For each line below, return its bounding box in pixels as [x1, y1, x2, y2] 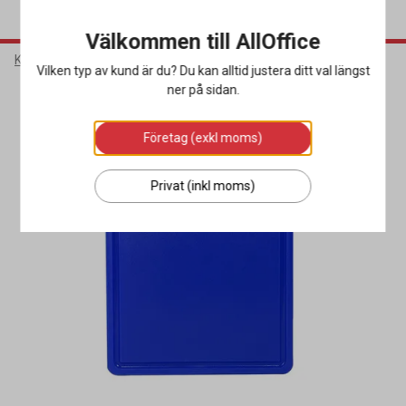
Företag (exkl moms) [143, 130, 263, 145]
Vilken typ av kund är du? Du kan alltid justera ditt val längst [36, 63, 370, 78]
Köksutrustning [121, 53, 207, 67]
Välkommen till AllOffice [85, 29, 321, 54]
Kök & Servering [14, 53, 104, 67]
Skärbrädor [223, 53, 287, 67]
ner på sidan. [167, 82, 239, 97]
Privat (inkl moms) [150, 179, 256, 193]
